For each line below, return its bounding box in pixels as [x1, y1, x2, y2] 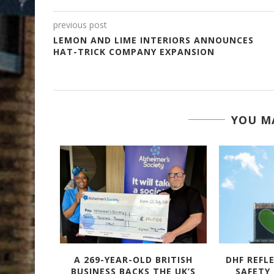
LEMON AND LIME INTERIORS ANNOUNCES [53, 34, 254, 46]
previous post [53, 18, 107, 31]
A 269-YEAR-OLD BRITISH [73, 253, 193, 265]
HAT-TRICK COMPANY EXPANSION [53, 45, 215, 57]
